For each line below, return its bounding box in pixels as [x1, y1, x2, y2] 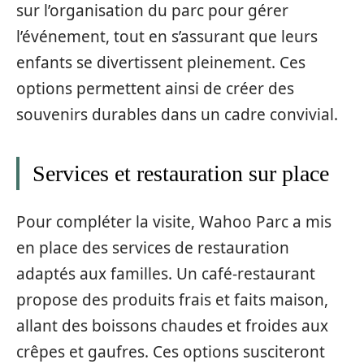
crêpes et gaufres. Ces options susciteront [16, 340, 325, 362]
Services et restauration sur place [32, 161, 329, 186]
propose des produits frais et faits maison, [16, 288, 328, 310]
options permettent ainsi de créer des [16, 78, 294, 99]
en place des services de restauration [16, 236, 289, 258]
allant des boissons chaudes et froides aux [16, 314, 328, 336]
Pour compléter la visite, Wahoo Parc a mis [16, 210, 331, 232]
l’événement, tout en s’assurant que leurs [16, 26, 318, 47]
